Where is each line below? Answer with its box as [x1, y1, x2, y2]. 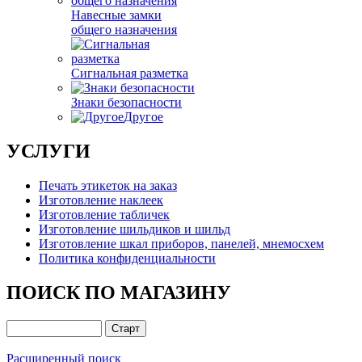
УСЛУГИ [6, 140, 90, 162]
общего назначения [71, 23, 177, 36]
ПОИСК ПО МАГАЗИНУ [6, 281, 231, 303]
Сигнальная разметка [71, 66, 188, 80]
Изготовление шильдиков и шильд [39, 221, 230, 236]
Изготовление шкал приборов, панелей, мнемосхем [39, 236, 324, 250]
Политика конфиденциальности [39, 250, 216, 265]
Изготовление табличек [39, 207, 170, 221]
